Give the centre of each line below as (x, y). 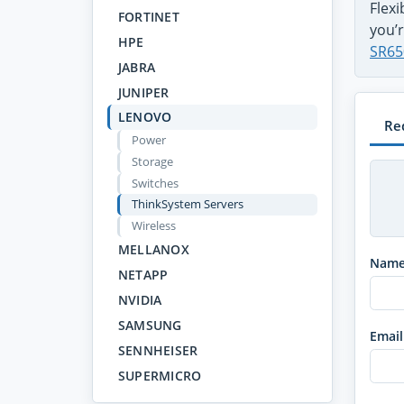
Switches (155, 184)
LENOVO (145, 117)
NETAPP (143, 275)
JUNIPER (143, 92)
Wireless (153, 226)
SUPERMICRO (160, 375)
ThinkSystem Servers (187, 204)
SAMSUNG (150, 326)
